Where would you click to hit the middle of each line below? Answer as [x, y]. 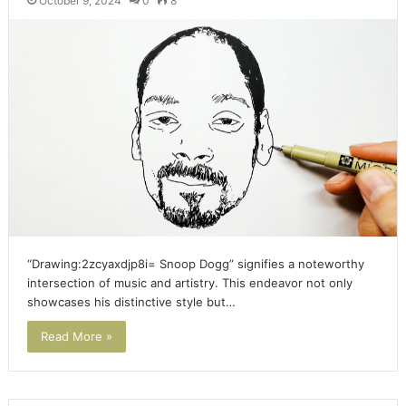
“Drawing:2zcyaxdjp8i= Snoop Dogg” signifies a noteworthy [195, 264]
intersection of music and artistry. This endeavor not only [189, 283]
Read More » [76, 337]
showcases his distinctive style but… [131, 302]
